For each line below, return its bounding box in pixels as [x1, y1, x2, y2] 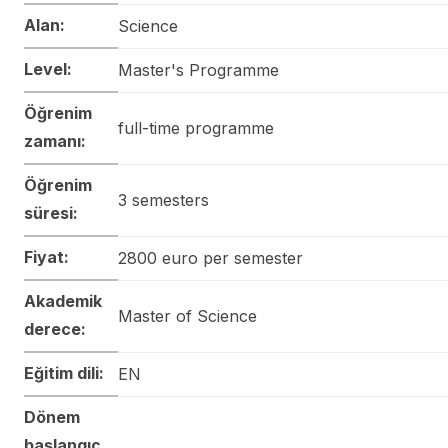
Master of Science [118, 305, 257, 326]
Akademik [24, 290, 102, 311]
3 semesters [118, 189, 209, 210]
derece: [24, 318, 86, 339]
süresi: [24, 202, 78, 223]
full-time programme [118, 117, 274, 138]
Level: [24, 58, 72, 79]
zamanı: [24, 130, 86, 151]
